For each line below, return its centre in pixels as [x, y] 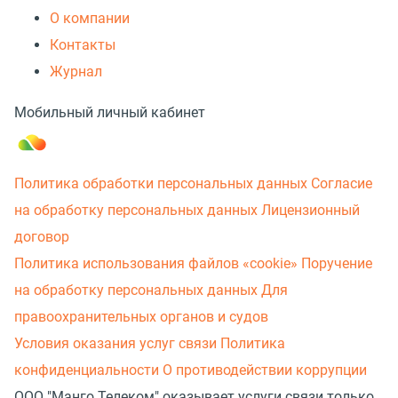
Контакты [83, 44]
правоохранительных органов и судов [141, 316]
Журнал [76, 71]
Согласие [342, 183]
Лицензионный [310, 210]
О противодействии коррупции [265, 370]
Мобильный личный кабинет [110, 112]
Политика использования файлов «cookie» [156, 263]
